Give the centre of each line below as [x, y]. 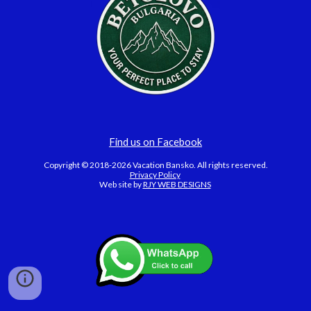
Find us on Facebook [155, 142]
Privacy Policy [155, 175]
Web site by [121, 185]
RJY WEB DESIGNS [177, 185]
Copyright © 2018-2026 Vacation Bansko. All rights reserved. [155, 165]
